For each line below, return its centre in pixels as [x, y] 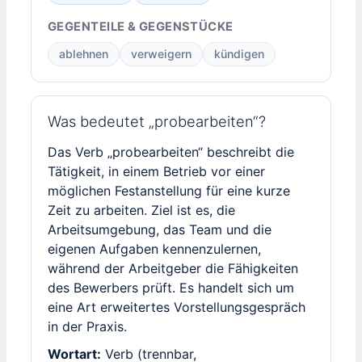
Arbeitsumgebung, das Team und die [160, 229]
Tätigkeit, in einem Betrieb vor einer [156, 171]
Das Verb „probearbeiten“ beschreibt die [171, 152]
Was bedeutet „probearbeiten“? [157, 121]
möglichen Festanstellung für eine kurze [169, 190]
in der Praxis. [87, 326]
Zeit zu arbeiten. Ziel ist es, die [141, 210]
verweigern [161, 54]
